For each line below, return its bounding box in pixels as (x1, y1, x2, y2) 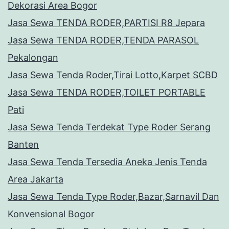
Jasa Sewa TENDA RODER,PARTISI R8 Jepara (8, 17, 205, 29)
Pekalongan (8, 52, 58, 63)
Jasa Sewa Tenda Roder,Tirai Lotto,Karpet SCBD (8, 70, 218, 81)
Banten (8, 139, 39, 150)
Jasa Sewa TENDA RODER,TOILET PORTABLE (8, 87, 205, 98)
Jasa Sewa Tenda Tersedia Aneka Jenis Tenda (8, 156, 207, 168)
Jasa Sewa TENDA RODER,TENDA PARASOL (8, 35, 199, 46)
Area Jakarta (8, 174, 63, 185)
